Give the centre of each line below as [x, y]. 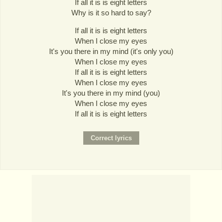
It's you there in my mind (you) [111, 93]
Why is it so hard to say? [111, 13]
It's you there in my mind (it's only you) [111, 52]
